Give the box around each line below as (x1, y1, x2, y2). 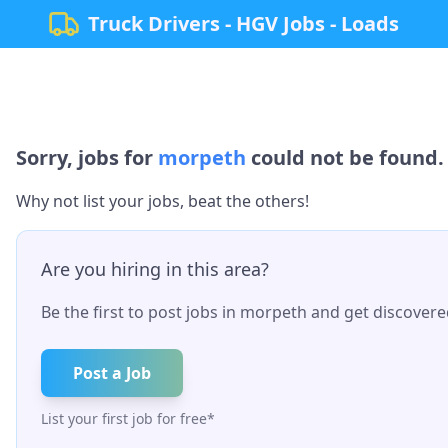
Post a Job (73, 362, 151, 384)
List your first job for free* (41, 409, 215, 428)
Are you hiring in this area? (41, 257, 269, 281)
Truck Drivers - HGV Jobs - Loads (88, 10, 399, 37)
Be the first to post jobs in (41, 301, 240, 323)
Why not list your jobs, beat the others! (16, 190, 309, 212)
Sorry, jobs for (16, 144, 153, 171)
